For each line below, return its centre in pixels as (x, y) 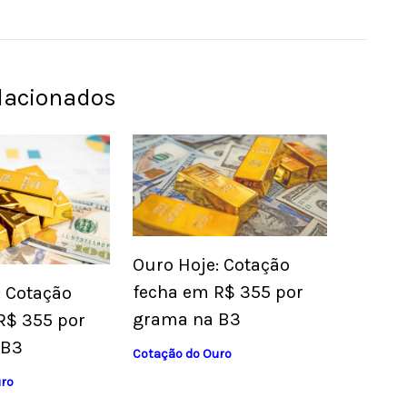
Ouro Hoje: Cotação (211, 265)
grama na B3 (186, 320)
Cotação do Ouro (182, 354)
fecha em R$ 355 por (218, 293)
